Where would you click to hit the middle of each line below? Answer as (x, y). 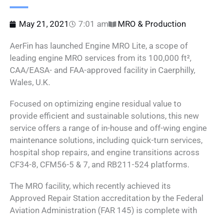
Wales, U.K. (30, 82)
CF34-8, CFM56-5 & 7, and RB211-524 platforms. (100, 164)
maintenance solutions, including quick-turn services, (106, 140)
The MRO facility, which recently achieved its (90, 186)
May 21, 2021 (44, 24)
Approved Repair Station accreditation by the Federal (107, 198)
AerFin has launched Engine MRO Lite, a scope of (99, 46)
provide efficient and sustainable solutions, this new (104, 116)
